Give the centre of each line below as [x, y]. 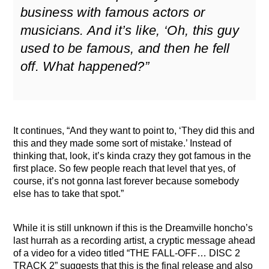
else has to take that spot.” [69, 193]
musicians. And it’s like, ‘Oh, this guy [130, 30]
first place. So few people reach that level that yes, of [125, 168]
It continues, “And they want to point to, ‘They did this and [134, 130]
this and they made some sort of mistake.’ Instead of [122, 143]
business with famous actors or [113, 12]
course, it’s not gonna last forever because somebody [126, 181]
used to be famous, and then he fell [125, 48]
